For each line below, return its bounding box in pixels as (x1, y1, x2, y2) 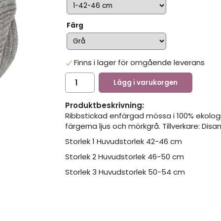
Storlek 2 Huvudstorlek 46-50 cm (65, 151, 184, 162)
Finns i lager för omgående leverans (74, 57, 205, 68)
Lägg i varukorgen (113, 78, 178, 88)
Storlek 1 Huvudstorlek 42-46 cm (65, 136, 182, 147)
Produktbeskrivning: (65, 100, 144, 111)
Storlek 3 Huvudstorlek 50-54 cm (65, 167, 185, 178)
